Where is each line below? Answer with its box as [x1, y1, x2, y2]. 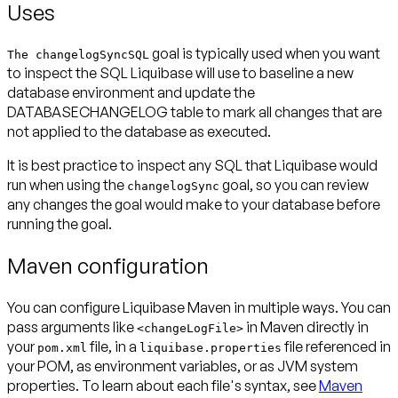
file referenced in [282, 338, 391, 356]
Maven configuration [7, 252, 209, 280]
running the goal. [7, 215, 112, 234]
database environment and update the [7, 84, 255, 102]
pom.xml [37, 341, 87, 355]
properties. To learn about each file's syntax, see [7, 377, 319, 395]
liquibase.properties [139, 341, 282, 355]
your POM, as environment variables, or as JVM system [7, 357, 358, 376]
